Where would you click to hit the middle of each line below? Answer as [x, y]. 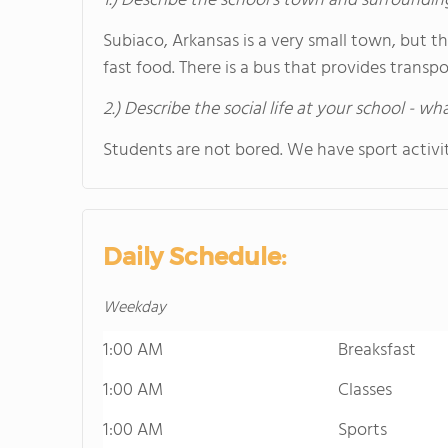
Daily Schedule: [194, 256]
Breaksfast [377, 350]
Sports [362, 430]
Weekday [134, 308]
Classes [365, 390]
